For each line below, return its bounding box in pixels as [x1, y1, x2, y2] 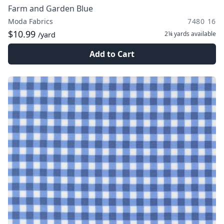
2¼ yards [164, 29, 189, 38]
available [189, 29, 216, 38]
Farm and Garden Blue [8, 3, 93, 14]
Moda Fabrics [8, 16, 53, 26]
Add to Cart [89, 48, 134, 59]
